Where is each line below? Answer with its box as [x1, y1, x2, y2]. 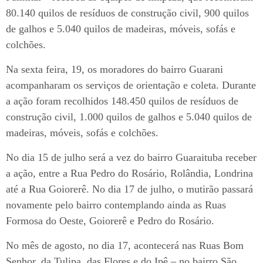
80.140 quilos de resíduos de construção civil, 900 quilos [6, 7, 249, 19]
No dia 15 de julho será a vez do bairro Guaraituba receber [6, 151, 257, 164]
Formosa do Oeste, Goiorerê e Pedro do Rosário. [6, 215, 214, 227]
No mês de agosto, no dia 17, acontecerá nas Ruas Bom [6, 240, 244, 252]
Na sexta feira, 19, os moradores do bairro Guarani [6, 63, 223, 76]
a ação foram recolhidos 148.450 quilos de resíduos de [6, 95, 238, 107]
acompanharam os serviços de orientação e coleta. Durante [6, 79, 256, 92]
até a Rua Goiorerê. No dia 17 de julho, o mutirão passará [6, 183, 253, 195]
